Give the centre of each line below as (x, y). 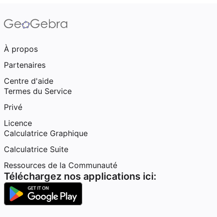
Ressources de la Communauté (61, 165)
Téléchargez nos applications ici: (80, 176)
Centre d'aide (29, 81)
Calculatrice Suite (36, 149)
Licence (18, 123)
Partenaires (25, 65)
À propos (21, 49)
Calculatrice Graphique (46, 133)
